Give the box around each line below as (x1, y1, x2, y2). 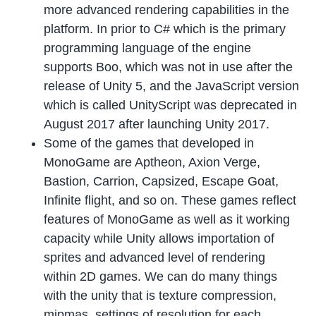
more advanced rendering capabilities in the (44, 3, 290, 18)
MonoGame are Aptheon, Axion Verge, (44, 155, 261, 170)
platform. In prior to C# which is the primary (44, 22, 286, 37)
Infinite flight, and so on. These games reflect (44, 193, 297, 208)
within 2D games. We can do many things (44, 269, 278, 284)
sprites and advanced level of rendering (44, 250, 266, 265)
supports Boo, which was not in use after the (44, 60, 293, 75)
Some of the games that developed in (44, 136, 255, 151)
